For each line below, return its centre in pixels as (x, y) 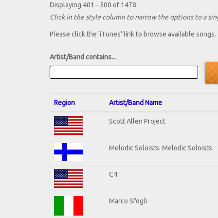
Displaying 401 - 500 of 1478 (93, 5)
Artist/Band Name (136, 102)
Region (64, 102)
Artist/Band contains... (83, 57)
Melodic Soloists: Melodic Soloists (161, 148)
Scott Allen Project (137, 121)
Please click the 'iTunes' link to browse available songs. (133, 34)
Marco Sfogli (128, 201)
